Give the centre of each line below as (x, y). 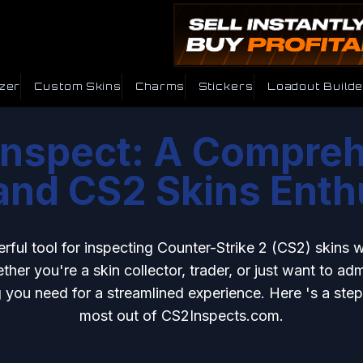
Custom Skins (78, 86)
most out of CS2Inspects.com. (181, 315)
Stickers (226, 86)
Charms (160, 86)
